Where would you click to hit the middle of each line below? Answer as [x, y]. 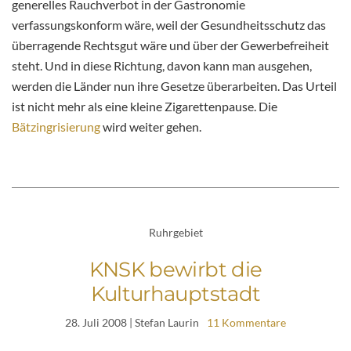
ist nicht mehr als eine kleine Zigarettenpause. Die [145, 107]
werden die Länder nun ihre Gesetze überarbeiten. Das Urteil [174, 86]
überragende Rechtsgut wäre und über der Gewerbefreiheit [170, 45]
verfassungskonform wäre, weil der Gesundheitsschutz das [169, 25]
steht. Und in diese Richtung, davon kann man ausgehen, [162, 66]
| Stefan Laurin [163, 322]
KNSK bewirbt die [175, 269]
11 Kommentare [246, 322]
